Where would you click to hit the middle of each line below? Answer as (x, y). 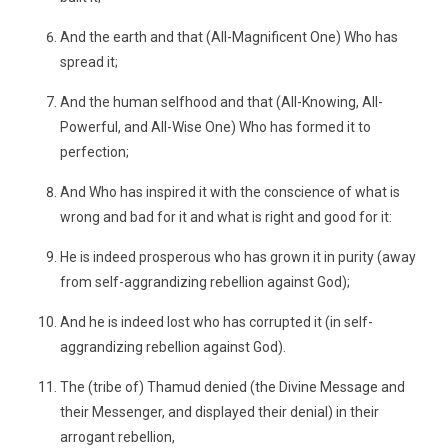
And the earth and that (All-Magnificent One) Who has (229, 37)
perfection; (94, 152)
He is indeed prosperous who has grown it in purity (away (238, 257)
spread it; (89, 62)
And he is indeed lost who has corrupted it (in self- (216, 322)
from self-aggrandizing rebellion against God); (205, 282)
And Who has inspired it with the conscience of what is (230, 192)
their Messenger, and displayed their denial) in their (219, 412)
